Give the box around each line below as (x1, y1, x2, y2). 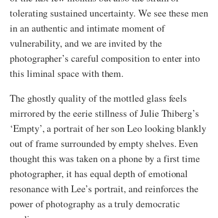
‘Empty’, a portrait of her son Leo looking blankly (10, 121, 207, 135)
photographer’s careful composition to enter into (10, 51, 200, 65)
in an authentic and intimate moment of (10, 21, 165, 35)
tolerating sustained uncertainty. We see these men (10, 6, 209, 19)
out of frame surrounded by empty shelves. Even (10, 136, 199, 150)
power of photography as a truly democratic (10, 197, 180, 210)
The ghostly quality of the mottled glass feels (10, 91, 187, 105)
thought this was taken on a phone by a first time (10, 151, 200, 165)
